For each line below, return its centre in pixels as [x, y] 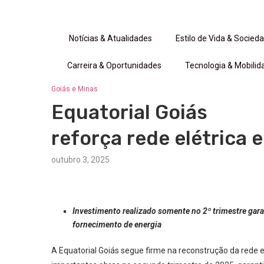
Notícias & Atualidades [110, 38]
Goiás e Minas [75, 89]
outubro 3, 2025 [80, 160]
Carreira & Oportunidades [114, 65]
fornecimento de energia [117, 225]
